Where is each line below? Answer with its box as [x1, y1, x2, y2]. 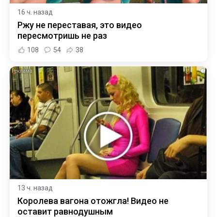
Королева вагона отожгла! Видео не [17, 196, 169, 206]
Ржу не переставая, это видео [17, 20, 142, 31]
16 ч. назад [17, 8, 53, 16]
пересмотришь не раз [17, 31, 107, 41]
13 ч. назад [17, 184, 53, 192]
